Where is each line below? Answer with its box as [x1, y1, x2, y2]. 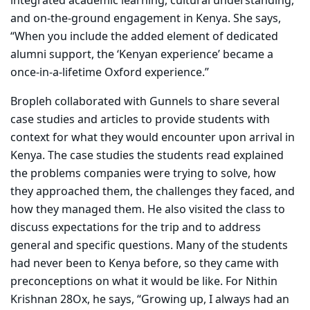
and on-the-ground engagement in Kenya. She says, [10, 10, 281, 28]
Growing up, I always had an [141, 291, 289, 309]
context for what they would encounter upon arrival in [10, 129, 295, 147]
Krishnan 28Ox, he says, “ [10, 291, 141, 309]
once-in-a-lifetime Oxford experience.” [10, 64, 209, 82]
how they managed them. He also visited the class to [10, 201, 285, 219]
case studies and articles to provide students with [10, 111, 270, 129]
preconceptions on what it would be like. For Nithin [10, 273, 277, 291]
